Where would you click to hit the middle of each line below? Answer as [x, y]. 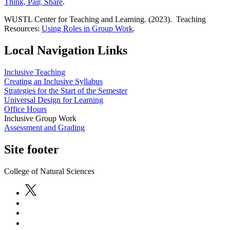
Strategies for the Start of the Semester [66, 90]
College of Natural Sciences [49, 171]
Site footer [32, 149]
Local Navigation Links [66, 50]
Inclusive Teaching [35, 72]
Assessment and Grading [44, 127]
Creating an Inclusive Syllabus [53, 81]
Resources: [23, 29]
